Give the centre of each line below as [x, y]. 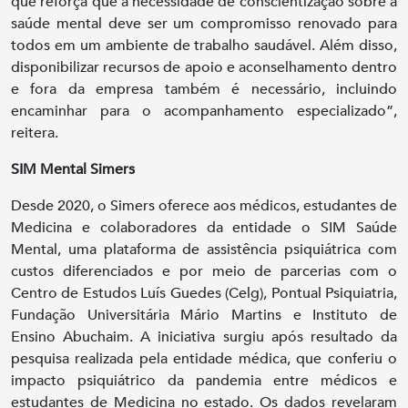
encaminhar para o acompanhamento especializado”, [204, 112]
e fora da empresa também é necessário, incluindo [204, 90]
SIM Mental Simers [73, 170]
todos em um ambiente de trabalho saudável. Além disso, [204, 46]
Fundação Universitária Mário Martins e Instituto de [204, 316]
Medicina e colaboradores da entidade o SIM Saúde [204, 228]
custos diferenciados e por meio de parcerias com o [204, 272]
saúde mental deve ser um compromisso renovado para [204, 24]
